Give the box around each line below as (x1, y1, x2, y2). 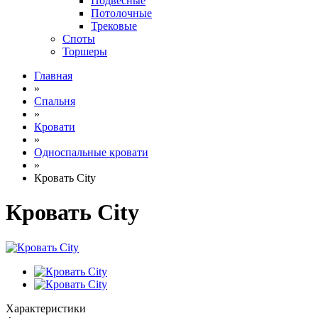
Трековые (91, 20, 137, 32)
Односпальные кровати (34, 146, 148, 158)
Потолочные (91, 7, 152, 19)
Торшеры (62, 45, 107, 57)
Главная (34, 70, 72, 82)
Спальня (34, 95, 75, 107)
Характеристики (6, 302, 86, 314)
